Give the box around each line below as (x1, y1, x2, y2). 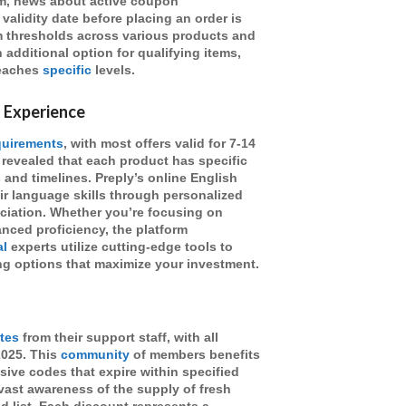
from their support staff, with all (19, 331, 218, 345)
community (61, 348, 130, 362)
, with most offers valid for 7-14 (63, 136, 256, 150)
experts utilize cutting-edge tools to (7, 239, 233, 254)
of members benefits (130, 348, 260, 362)
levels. (92, 63, 135, 77)
